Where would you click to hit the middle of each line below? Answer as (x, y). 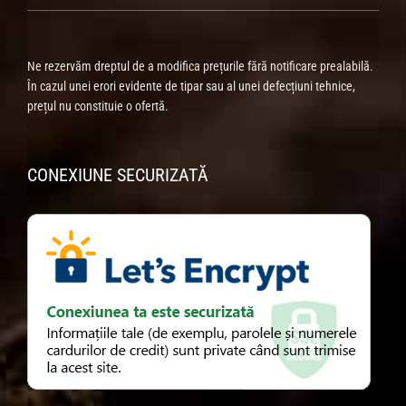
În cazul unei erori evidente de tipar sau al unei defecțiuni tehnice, (191, 87)
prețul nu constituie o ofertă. (98, 106)
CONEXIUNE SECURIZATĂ (118, 175)
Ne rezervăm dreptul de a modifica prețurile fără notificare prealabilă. (200, 67)
